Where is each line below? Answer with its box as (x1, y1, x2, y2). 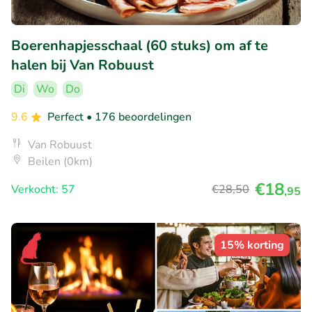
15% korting (220, 237, 284, 253)
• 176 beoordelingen (86, 109, 192, 125)
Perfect (47, 109, 86, 125)
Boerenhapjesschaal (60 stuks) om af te (11, 36, 268, 56)
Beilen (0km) (28, 154, 93, 170)
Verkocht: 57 (11, 182, 75, 198)
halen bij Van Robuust (11, 56, 154, 75)
